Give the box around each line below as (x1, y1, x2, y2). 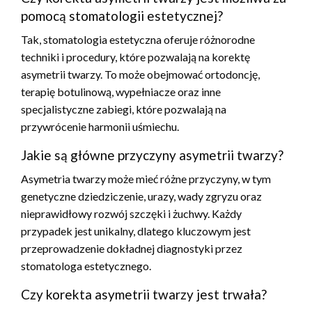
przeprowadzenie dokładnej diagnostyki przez (21, 242, 242, 256)
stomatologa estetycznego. (21, 259, 151, 273)
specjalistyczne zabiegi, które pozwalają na (21, 102, 226, 116)
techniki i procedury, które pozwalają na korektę (21, 50, 250, 64)
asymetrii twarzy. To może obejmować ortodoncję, (21, 68, 260, 81)
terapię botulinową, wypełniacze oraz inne (21, 85, 221, 99)
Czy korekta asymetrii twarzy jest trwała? (21, 286, 267, 303)
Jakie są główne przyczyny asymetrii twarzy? (21, 147, 283, 164)
